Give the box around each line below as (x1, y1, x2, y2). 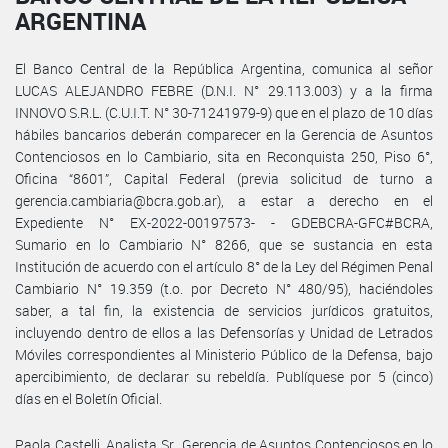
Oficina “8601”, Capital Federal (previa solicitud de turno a (15, 168, 433, 188)
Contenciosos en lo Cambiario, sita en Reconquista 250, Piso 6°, (15, 146, 433, 166)
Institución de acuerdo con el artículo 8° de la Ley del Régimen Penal (15, 256, 433, 276)
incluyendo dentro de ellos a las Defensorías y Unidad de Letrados (15, 322, 433, 342)
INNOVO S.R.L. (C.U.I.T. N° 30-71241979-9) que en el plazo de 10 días (15, 102, 433, 122)
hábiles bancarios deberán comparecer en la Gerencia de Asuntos (15, 124, 433, 144)
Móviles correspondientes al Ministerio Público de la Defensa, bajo (15, 344, 433, 364)
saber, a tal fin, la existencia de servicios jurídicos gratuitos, (15, 300, 433, 320)
